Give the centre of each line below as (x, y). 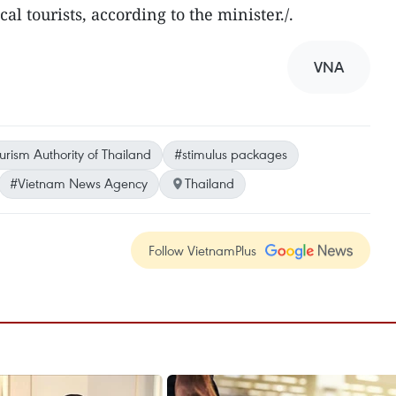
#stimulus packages (231, 154)
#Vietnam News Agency (79, 183)
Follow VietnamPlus (202, 250)
